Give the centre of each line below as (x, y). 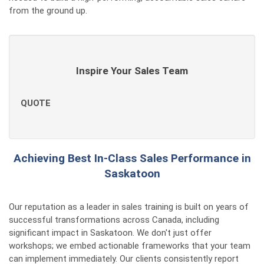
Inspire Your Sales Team (132, 71)
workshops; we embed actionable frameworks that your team (130, 246)
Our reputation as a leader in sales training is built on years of (129, 207)
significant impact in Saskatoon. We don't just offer (110, 233)
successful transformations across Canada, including (114, 220)
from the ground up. (48, 11)
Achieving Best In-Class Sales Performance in (132, 158)
